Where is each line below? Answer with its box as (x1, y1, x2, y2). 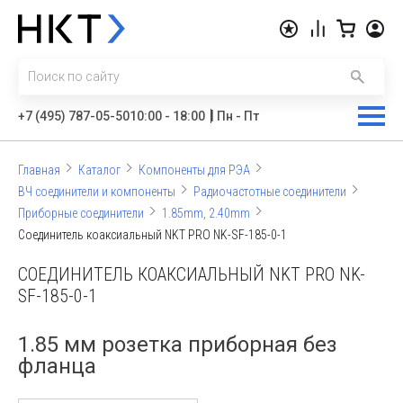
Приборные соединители (18, 206, 144, 220)
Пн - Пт (217, 109, 259, 123)
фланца (18, 354, 96, 379)
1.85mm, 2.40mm (162, 206, 250, 220)
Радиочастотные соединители (193, 184, 346, 199)
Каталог (78, 163, 121, 177)
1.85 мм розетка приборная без (18, 332, 337, 357)
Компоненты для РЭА (139, 163, 250, 177)
